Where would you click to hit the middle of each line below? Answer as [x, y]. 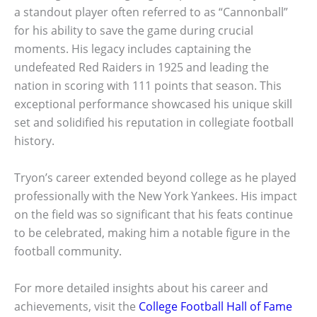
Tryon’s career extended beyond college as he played [155, 177]
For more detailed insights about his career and [141, 288]
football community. [68, 251]
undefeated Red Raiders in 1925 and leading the [142, 68]
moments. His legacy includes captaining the [133, 49]
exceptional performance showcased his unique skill [153, 104]
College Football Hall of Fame [215, 306]
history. [34, 141]
